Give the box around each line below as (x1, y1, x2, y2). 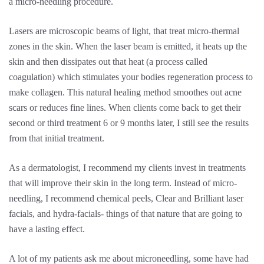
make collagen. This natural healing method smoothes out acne (9, 87, 242, 97)
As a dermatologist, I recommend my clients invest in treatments (9, 163, 246, 173)
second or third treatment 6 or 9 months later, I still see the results (9, 118, 249, 128)
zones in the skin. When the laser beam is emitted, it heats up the (9, 41, 247, 51)
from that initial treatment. (9, 133, 104, 143)
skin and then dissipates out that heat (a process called (9, 57, 207, 67)
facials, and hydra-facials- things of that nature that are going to (9, 209, 242, 219)
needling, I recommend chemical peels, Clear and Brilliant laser (9, 193, 243, 203)
